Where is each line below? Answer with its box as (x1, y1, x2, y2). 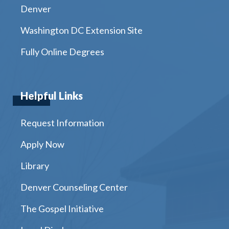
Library (20, 160, 49, 172)
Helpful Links (20, 89, 83, 102)
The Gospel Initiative (20, 203, 104, 215)
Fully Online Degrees (20, 46, 104, 58)
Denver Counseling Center (20, 181, 128, 193)
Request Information (20, 117, 104, 129)
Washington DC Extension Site (20, 25, 143, 36)
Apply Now (20, 139, 64, 150)
